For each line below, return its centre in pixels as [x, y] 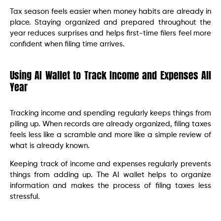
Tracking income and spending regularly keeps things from [110, 113]
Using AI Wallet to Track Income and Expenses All [110, 75]
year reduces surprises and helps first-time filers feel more [110, 34]
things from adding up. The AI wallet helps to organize [110, 175]
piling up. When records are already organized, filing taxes [110, 124]
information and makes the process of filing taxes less [110, 185]
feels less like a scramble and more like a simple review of [110, 135]
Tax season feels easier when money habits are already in [110, 12]
